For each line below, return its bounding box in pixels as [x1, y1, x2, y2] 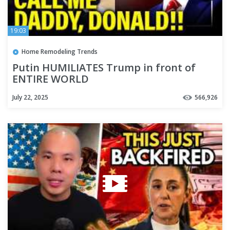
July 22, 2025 [12, 92, 48, 102]
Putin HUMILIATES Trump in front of [12, 60, 196, 74]
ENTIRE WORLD [12, 71, 89, 86]
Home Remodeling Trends [22, 47, 98, 56]
